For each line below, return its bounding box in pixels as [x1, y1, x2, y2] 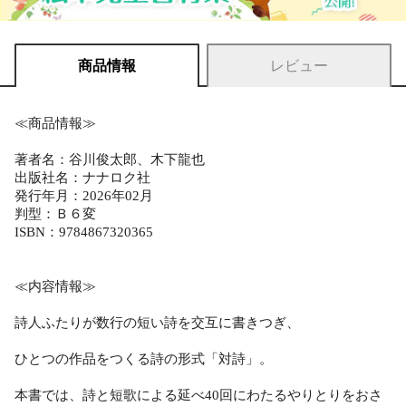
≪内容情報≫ [14, 278, 96, 294]
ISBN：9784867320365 [14, 224, 153, 239]
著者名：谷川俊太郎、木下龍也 [14, 151, 205, 167]
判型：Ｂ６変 [14, 206, 96, 221]
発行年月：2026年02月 [14, 188, 153, 203]
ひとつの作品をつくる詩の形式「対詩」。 [14, 351, 273, 366]
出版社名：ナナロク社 [14, 169, 150, 185]
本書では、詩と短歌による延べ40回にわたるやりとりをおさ [14, 387, 382, 402]
